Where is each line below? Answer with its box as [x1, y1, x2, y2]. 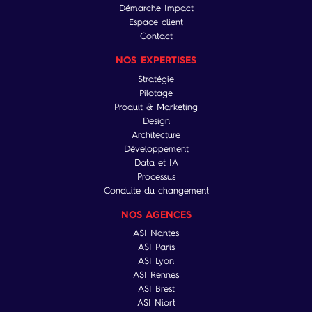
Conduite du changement [103, 185, 209, 196]
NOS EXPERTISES [116, 53, 196, 66]
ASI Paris [137, 242, 175, 252]
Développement [123, 143, 189, 154]
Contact [139, 31, 173, 41]
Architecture [132, 129, 180, 140]
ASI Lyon [138, 256, 174, 266]
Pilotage [139, 87, 173, 98]
